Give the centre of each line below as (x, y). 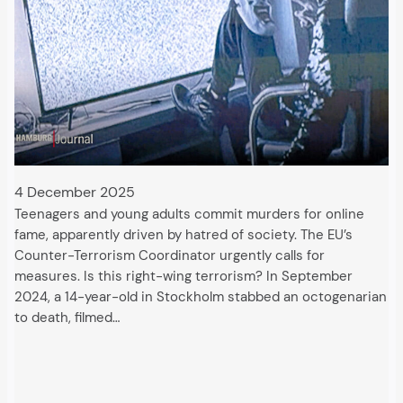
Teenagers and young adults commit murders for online (189, 214)
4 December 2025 (75, 192)
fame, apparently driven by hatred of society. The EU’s (184, 235)
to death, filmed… (67, 318)
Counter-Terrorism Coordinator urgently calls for (170, 255)
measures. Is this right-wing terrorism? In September (184, 276)
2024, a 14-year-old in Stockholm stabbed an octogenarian (201, 297)
